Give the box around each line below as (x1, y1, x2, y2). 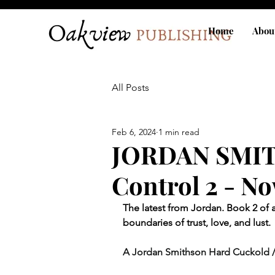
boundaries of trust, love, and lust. (123, 217, 273, 228)
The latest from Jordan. (123, 202, 227, 214)
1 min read (158, 126, 199, 137)
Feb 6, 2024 (112, 126, 156, 137)
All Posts (112, 82, 149, 93)
